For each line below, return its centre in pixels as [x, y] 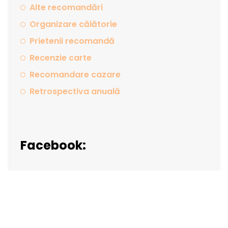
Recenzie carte [60, 58]
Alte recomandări [66, 8]
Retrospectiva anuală [75, 92]
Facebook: [53, 146]
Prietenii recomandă [72, 41]
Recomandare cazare [75, 75]
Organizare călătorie [73, 24]
